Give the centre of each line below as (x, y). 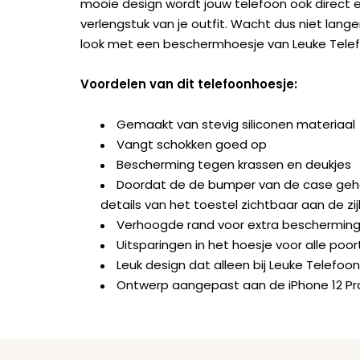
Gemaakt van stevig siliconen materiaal (236, 125)
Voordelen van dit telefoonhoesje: (189, 84)
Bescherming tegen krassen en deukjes (234, 165)
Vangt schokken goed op (192, 145)
